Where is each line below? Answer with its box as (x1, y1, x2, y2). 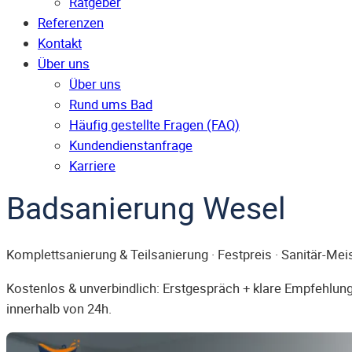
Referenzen (38, 14, 104, 32)
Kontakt (38, 35, 82, 53)
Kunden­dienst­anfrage (69, 137, 192, 155)
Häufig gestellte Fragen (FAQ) (69, 116, 240, 134)
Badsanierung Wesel (6, 187, 286, 229)
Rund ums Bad (69, 96, 152, 114)
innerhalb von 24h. (6, 299, 112, 317)
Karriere (69, 157, 115, 175)
